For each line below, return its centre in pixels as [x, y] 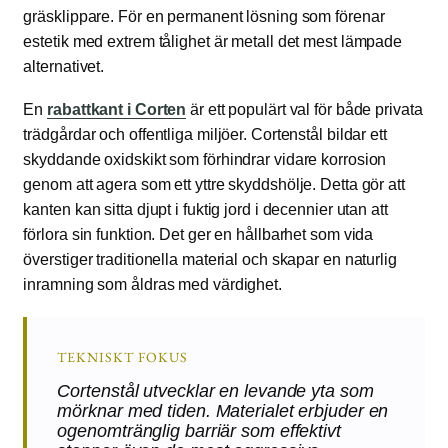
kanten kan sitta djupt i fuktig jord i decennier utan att [205, 209]
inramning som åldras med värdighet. [152, 284]
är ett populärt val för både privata [304, 109]
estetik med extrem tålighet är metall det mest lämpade [213, 41]
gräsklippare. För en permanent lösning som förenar [204, 16]
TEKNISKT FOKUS [123, 356]
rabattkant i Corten [117, 109]
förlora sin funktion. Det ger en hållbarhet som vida [198, 234]
